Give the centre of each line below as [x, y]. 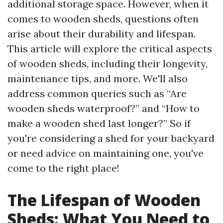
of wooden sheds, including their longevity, [108, 63]
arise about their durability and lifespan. [102, 34]
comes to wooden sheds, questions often [103, 19]
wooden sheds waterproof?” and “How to [104, 108]
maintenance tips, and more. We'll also [98, 78]
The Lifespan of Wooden [104, 200]
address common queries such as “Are [97, 93]
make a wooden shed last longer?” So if [99, 123]
